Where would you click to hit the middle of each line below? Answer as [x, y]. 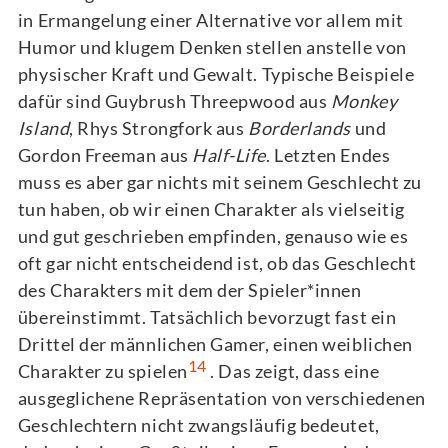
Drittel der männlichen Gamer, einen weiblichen [215, 344]
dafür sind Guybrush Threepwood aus [174, 101]
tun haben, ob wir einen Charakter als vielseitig [211, 209]
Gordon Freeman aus [105, 155]
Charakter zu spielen [102, 371]
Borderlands [301, 128]
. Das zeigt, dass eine [293, 371]
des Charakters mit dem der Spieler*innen [189, 290]
